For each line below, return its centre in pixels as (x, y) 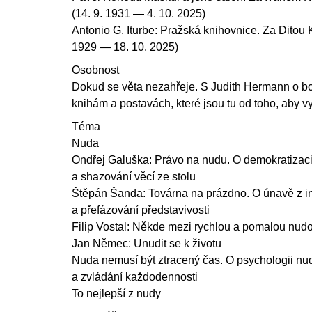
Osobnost (95, 70)
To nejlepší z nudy (116, 293)
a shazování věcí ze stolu (134, 176)
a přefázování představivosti (141, 210)
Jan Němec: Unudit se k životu (147, 243)
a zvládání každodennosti (135, 276)
